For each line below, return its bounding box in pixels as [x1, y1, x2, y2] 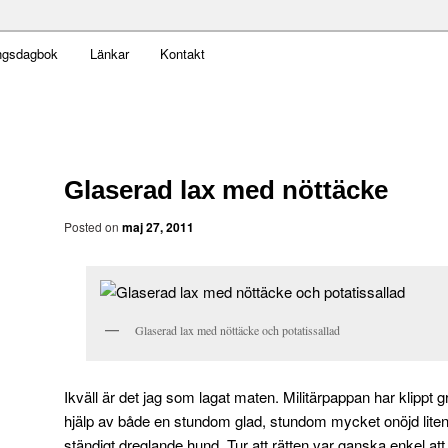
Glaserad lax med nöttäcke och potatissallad [135, 321, 340, 338]
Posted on [64, 217, 122, 235]
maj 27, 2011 [122, 217, 194, 236]
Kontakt [160, 44, 206, 63]
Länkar [89, 44, 129, 63]
